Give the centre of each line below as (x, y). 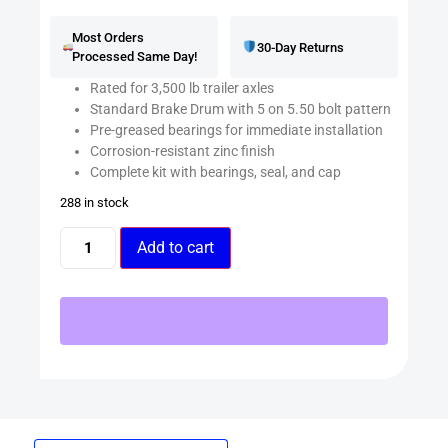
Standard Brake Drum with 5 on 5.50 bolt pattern (240, 109)
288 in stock (94, 203)
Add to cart (175, 247)
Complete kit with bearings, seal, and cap (215, 172)
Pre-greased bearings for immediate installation (236, 130)
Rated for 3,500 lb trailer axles (182, 88)
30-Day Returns (300, 47)
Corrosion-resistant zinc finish (182, 151)
